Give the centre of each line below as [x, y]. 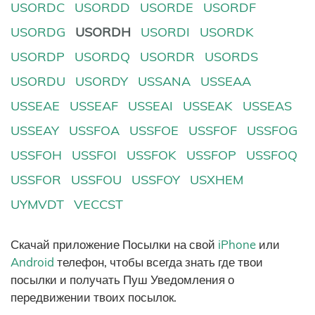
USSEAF [94, 106]
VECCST [99, 205]
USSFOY [156, 180]
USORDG [38, 32]
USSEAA [226, 81]
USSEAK [208, 106]
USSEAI [151, 106]
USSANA [165, 81]
